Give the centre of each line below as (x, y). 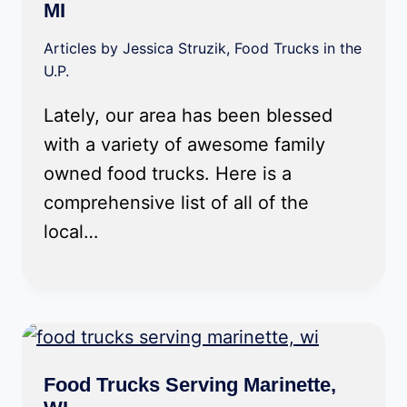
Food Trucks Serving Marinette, (190, 385)
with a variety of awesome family (184, 145)
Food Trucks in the (298, 49)
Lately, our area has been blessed (188, 116)
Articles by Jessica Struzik (135, 49)
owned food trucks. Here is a (168, 174)
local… (71, 232)
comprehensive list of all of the (176, 203)
